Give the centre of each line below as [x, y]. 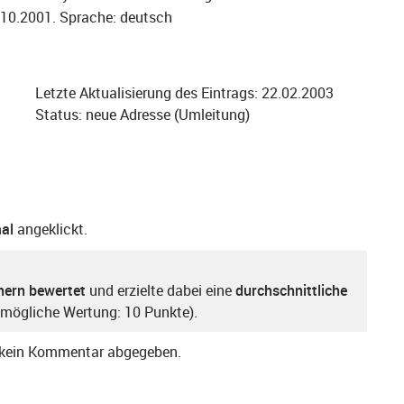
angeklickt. [50, 229]
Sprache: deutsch [116, 17]
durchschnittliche [291, 290]
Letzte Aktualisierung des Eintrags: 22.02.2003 [184, 92]
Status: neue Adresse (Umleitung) [142, 114]
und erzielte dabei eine [161, 290]
